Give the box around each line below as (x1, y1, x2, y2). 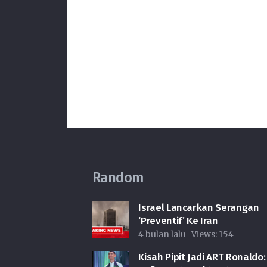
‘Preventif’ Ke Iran (138, 215, 218, 228)
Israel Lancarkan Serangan (138, 201, 259, 215)
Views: (191, 229, 219, 240)
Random (92, 169, 144, 186)
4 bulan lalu (138, 229, 187, 240)
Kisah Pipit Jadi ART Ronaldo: (138, 251, 266, 264)
